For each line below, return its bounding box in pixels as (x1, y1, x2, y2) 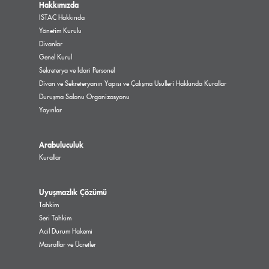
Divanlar (39, 40, 62, 49)
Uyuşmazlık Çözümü (39, 187, 107, 198)
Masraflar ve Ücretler (39, 240, 96, 249)
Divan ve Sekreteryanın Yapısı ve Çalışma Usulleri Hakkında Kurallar (39, 79, 226, 88)
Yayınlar (39, 106, 62, 115)
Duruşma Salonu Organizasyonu (39, 92, 130, 101)
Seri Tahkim (39, 214, 71, 223)
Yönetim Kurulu (39, 26, 82, 35)
